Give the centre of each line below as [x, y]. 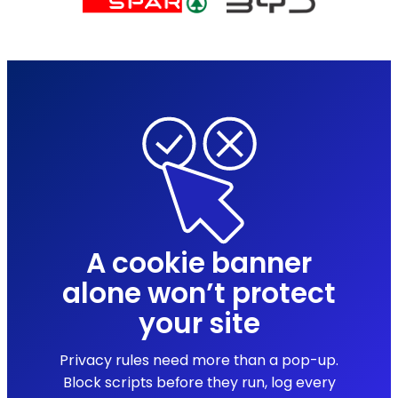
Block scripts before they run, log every [199, 382]
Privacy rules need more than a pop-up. [199, 360]
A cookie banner [199, 263]
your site [199, 324]
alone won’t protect [199, 294]
